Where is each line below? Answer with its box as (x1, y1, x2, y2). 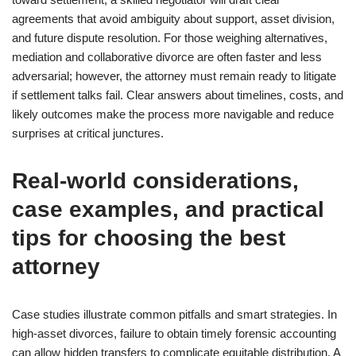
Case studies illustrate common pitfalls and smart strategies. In (12, 308, 337, 321)
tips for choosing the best (12, 226, 285, 250)
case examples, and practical (12, 197, 324, 222)
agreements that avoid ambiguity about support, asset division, (12, 12, 335, 25)
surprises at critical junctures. (12, 126, 164, 140)
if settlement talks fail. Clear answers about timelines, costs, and (12, 88, 343, 102)
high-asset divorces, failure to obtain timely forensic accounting (12, 327, 336, 340)
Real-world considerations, (12, 168, 299, 193)
